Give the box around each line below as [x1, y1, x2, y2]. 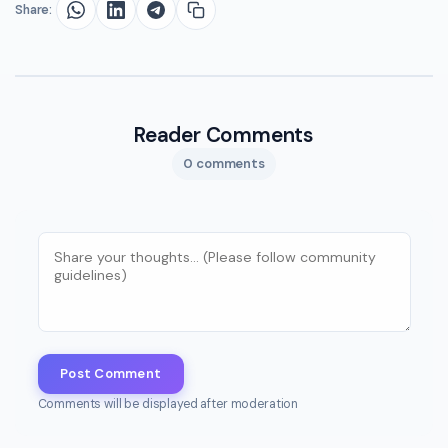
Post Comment [60, 365, 162, 383]
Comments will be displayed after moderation [37, 395, 299, 412]
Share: [15, 2, 53, 19]
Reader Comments [134, 122, 314, 149]
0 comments [183, 155, 265, 173]
